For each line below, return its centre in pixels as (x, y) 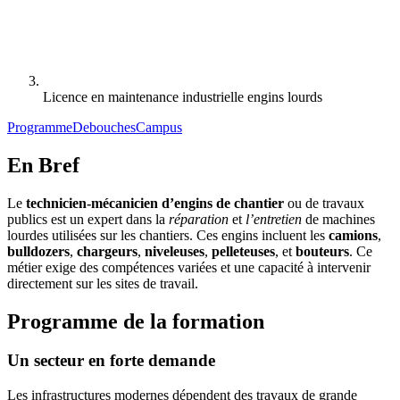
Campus (159, 127)
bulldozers (38, 251)
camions (353, 235)
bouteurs (322, 251)
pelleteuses (243, 251)
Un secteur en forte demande (111, 361)
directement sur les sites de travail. (103, 283)
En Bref (43, 165)
